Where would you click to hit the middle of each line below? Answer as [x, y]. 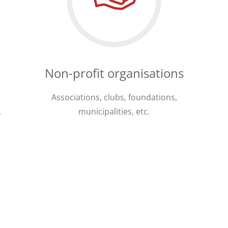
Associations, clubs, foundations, [114, 97]
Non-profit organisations [114, 73]
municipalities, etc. [114, 112]
